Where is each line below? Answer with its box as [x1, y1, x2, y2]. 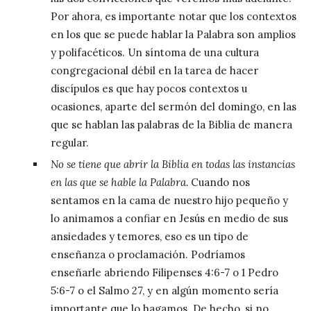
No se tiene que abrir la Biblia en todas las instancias [50, 157, 295, 171]
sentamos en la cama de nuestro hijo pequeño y [50, 193, 288, 207]
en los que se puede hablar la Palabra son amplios [50, 27, 296, 41]
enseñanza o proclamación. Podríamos [50, 247, 245, 261]
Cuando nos [190, 175, 250, 189]
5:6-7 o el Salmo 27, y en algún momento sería [50, 283, 278, 297]
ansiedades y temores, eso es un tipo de [50, 229, 249, 243]
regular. [50, 135, 89, 149]
